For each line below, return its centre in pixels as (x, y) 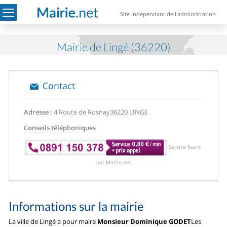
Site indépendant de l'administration (168, 14)
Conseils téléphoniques (60, 128)
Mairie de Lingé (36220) (113, 47)
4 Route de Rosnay (81, 112)
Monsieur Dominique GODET (144, 221)
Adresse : (38, 112)
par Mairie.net (113, 162)
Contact (59, 86)
